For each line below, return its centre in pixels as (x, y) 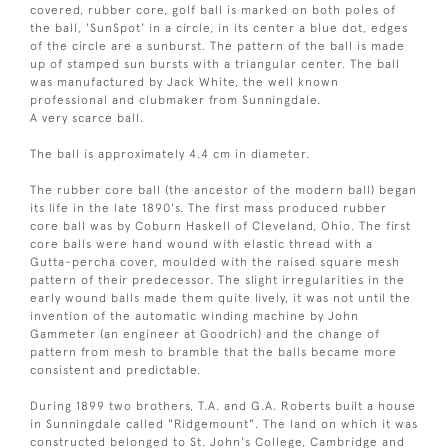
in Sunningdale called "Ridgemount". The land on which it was (224, 423)
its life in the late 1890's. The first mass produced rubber (208, 207)
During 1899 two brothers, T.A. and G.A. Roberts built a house (223, 405)
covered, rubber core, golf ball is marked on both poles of (213, 9)
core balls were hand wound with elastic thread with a (201, 243)
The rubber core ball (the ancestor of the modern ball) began (223, 189)
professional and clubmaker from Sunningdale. (175, 99)
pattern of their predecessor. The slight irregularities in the (217, 279)
